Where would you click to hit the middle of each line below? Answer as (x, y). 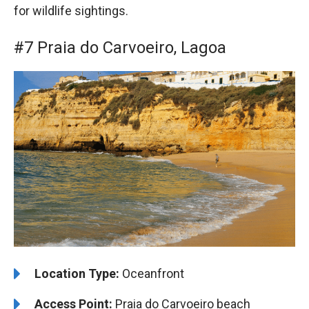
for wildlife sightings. (71, 11)
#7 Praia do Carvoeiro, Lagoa (120, 48)
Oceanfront (152, 274)
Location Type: (77, 274)
